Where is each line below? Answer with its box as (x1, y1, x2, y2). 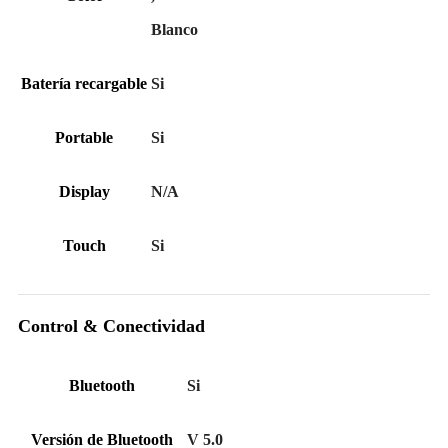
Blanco (151, 20, 198, 38)
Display (58, 182, 110, 200)
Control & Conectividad (18, 316, 205, 337)
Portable (55, 128, 113, 146)
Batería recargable (21, 74, 147, 92)
